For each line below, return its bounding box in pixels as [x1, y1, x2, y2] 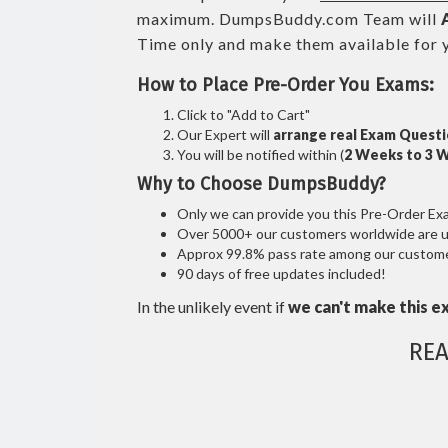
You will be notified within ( [177, 146, 344, 163]
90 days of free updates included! [177, 265, 386, 282]
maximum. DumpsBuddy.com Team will [137, 9, 441, 28]
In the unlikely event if [137, 297, 288, 316]
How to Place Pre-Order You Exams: [137, 74, 434, 96]
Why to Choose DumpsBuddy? [137, 173, 386, 195]
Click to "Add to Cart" [177, 106, 310, 123]
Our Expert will [177, 126, 273, 143]
